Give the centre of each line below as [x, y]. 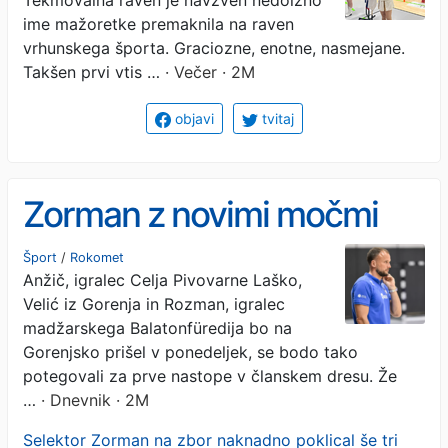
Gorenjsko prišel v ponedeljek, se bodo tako [190, 351]
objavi [192, 118]
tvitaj [275, 118]
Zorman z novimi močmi [200, 214]
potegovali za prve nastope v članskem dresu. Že [210, 375]
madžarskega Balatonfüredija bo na [157, 327]
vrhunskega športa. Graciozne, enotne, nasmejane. [214, 47]
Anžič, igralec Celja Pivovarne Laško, [162, 279]
